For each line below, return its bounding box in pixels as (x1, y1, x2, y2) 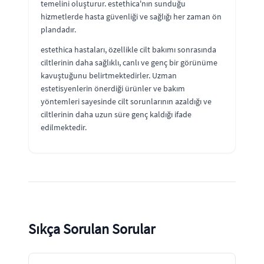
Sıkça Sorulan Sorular (28, 219, 155, 238)
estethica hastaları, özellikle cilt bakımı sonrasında (41, 44, 216, 55)
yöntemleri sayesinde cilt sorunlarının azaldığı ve (41, 95, 212, 107)
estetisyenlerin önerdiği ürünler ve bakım (41, 82, 185, 94)
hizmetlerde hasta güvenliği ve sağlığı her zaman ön (41, 11, 222, 22)
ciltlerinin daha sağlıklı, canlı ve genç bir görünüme (41, 57, 217, 68)
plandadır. (41, 24, 76, 35)
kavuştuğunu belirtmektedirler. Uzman (41, 70, 177, 81)
